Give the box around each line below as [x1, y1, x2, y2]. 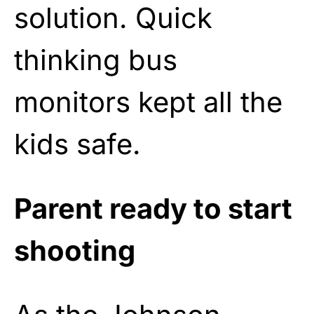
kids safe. [14, 126, 141, 161]
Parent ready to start [14, 191, 292, 226]
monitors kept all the [14, 84, 282, 119]
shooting [14, 233, 135, 268]
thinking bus [14, 42, 177, 77]
